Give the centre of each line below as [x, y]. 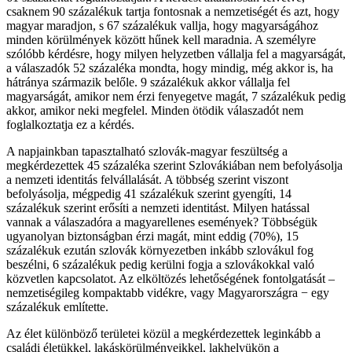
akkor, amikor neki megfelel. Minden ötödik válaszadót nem [155, 111]
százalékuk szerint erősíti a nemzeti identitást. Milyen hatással [158, 208]
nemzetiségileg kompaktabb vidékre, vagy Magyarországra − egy [168, 293]
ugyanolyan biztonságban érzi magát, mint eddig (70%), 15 [152, 236]
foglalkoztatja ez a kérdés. [70, 125]
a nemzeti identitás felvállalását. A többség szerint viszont [147, 180]
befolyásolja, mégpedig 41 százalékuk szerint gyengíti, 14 [149, 194]
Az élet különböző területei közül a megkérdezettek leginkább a [163, 334]
